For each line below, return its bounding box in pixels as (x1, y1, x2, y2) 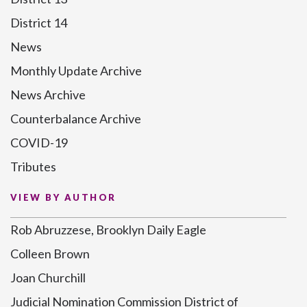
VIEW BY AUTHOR (10, 192, 116, 203)
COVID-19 (10, 135, 68, 150)
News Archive (10, 87, 86, 102)
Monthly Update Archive (10, 63, 142, 78)
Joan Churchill (10, 270, 86, 285)
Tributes (10, 159, 56, 174)
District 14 (10, 15, 67, 30)
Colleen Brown (10, 246, 90, 261)
